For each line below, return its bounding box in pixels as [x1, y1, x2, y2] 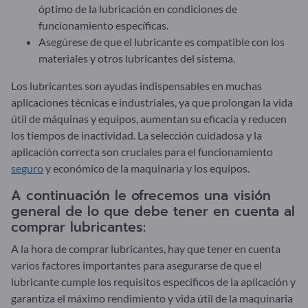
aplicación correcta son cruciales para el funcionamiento [11, 144, 273, 158]
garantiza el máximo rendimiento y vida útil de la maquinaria [11, 291, 293, 305]
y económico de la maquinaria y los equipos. [43, 161, 250, 175]
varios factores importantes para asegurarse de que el [11, 258, 262, 272]
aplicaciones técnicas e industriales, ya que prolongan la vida [11, 95, 293, 109]
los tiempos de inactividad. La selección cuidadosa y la [11, 128, 262, 142]
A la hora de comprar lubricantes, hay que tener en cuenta [11, 241, 280, 255]
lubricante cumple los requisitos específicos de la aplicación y [11, 274, 296, 288]
